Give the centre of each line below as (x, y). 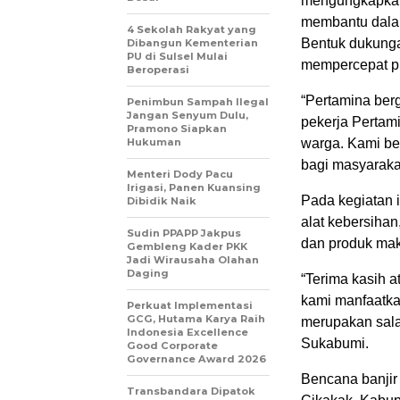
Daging (148, 274)
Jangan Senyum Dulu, (187, 116)
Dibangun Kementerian (192, 43)
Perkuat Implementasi (190, 306)
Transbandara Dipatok (191, 392)
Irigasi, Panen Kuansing (194, 188)
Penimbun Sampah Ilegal (198, 102)
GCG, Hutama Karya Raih (196, 319)
